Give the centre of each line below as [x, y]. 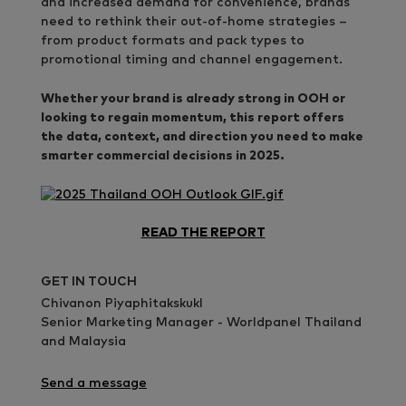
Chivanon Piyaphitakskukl [122, 303]
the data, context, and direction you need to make [202, 136]
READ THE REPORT [203, 232]
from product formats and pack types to [173, 40]
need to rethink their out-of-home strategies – [194, 21]
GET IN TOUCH [89, 281]
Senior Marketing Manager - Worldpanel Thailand [201, 322]
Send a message [94, 383]
